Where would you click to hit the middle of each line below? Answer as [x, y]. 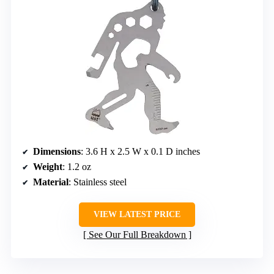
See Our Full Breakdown [137, 235]
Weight [48, 167]
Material [51, 182]
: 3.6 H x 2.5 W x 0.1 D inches [140, 152]
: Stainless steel [98, 182]
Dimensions [57, 152]
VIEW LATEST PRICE [137, 215]
